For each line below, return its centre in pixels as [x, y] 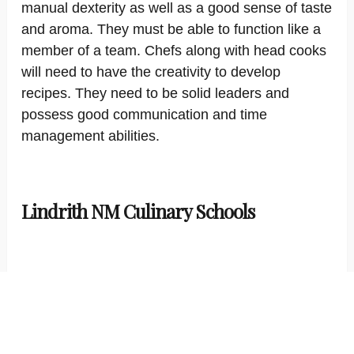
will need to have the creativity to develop [151, 72]
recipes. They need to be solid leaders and [155, 93]
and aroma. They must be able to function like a [171, 29]
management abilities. [90, 136]
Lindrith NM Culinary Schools [138, 211]
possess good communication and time [144, 115]
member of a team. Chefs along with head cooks [174, 51]
